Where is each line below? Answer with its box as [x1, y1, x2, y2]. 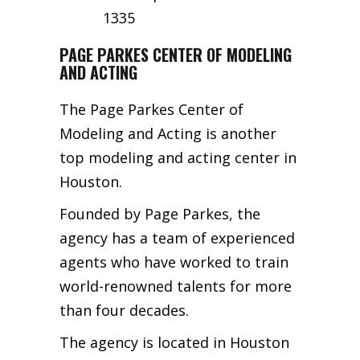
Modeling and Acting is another [59, 123, 276, 143]
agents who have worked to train [59, 252, 288, 272]
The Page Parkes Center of [59, 99, 243, 119]
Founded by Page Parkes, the [59, 203, 260, 223]
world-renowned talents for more [59, 276, 292, 296]
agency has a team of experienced [59, 227, 295, 247]
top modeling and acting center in [59, 147, 297, 167]
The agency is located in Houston [59, 332, 289, 352]
